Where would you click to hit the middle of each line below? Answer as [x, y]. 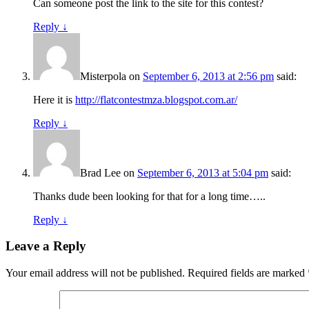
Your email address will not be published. [95, 272]
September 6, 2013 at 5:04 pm [203, 172]
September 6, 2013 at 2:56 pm [208, 76]
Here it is [54, 99]
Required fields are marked [248, 272]
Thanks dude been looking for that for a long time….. [149, 196]
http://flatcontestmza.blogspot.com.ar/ [156, 99]
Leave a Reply [46, 246]
